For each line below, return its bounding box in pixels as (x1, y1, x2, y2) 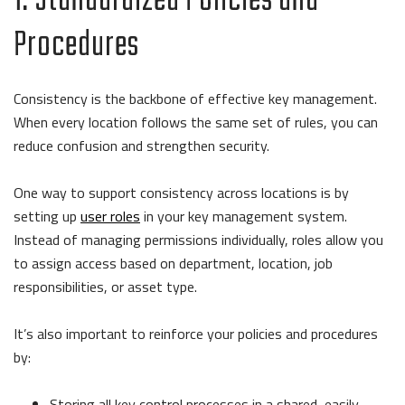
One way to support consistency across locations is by (14, 182, 349, 204)
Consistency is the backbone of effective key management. (14, 88, 377, 110)
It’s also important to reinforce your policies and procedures (14, 323, 378, 345)
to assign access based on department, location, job (14, 252, 333, 275)
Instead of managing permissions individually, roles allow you (14, 229, 383, 251)
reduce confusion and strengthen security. (14, 135, 277, 157)
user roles (80, 205, 140, 228)
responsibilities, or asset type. (14, 276, 204, 298)
